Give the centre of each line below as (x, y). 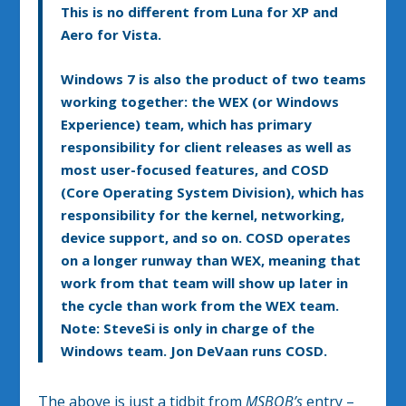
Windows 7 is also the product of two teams (214, 78)
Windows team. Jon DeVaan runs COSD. (194, 350)
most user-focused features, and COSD (195, 169)
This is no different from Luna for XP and (200, 11)
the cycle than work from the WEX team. (200, 305)
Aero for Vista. (111, 34)
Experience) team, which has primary (187, 124)
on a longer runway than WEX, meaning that (211, 260)
